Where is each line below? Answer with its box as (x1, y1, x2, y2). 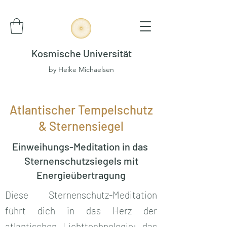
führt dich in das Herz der (5, 204, 157, 216)
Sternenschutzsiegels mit (24, 154, 138, 167)
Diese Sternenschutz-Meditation (5, 188, 157, 201)
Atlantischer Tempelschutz (9, 102, 153, 117)
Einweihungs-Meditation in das (12, 140, 150, 153)
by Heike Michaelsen (49, 64, 114, 74)
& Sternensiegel (39, 118, 124, 133)
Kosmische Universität (31, 47, 132, 59)
